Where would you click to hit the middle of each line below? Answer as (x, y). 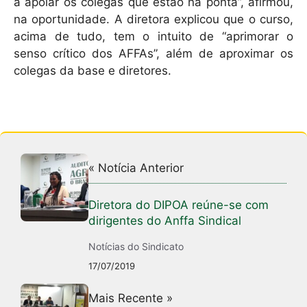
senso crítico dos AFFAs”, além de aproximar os (153, 54)
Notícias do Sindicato (136, 246)
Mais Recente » (131, 298)
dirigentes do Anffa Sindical (165, 220)
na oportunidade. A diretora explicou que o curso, (153, 20)
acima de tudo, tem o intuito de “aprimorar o (153, 37)
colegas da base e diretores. (94, 71)
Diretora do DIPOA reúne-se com (179, 205)
